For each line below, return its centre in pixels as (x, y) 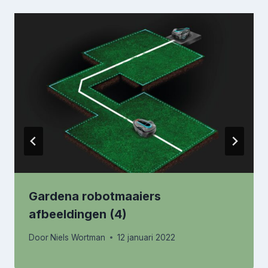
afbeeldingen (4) (78, 214)
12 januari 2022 (147, 237)
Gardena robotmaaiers (95, 197)
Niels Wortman (78, 237)
